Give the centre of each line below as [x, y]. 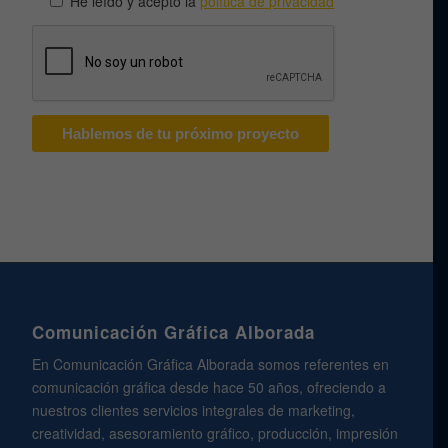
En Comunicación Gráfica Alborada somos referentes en [211, 363]
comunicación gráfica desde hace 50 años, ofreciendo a [209, 386]
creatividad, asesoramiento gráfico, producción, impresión [215, 432]
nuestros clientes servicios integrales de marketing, [194, 409]
